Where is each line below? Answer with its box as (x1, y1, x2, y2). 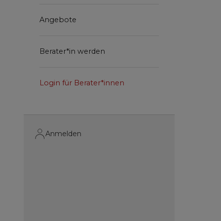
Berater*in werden (39, 47, 105, 56)
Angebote (39, 15, 76, 25)
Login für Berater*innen (39, 78, 124, 88)
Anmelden (45, 129, 81, 138)
